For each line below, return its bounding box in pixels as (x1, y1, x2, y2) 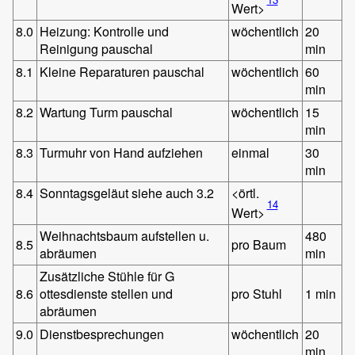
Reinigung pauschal (40, 39, 154, 58)
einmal (231, 143, 270, 162)
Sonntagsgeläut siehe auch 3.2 (40, 183, 215, 202)
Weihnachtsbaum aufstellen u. (40, 226, 210, 245)
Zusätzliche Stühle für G (40, 266, 175, 285)
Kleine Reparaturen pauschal (40, 62, 205, 81)
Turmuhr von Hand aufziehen (40, 143, 204, 162)
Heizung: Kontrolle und (40, 21, 170, 40)
